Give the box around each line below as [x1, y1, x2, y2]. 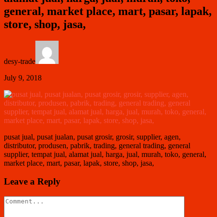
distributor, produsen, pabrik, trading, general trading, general [4, 141, 190, 150]
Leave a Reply [4, 176, 61, 187]
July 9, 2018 [4, 73, 42, 82]
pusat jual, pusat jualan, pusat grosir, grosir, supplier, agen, [4, 132, 181, 141]
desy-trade [4, 57, 35, 65]
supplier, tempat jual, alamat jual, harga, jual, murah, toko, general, [4, 150, 206, 158]
